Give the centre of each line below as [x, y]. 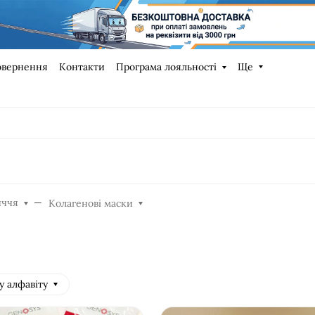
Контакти [82, 66]
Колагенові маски [91, 203]
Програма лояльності [166, 66]
